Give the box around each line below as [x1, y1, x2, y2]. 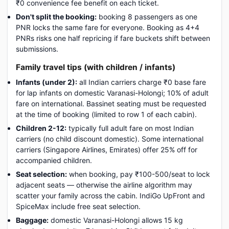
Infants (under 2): [16, 78, 77, 86]
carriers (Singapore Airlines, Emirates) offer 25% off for [16, 145, 197, 154]
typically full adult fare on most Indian [66, 124, 194, 132]
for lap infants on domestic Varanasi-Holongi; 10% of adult [16, 88, 209, 97]
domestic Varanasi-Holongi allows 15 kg [49, 216, 183, 224]
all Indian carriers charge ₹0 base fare [77, 78, 206, 86]
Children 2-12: [16, 124, 66, 132]
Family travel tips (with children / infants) [16, 62, 175, 72]
